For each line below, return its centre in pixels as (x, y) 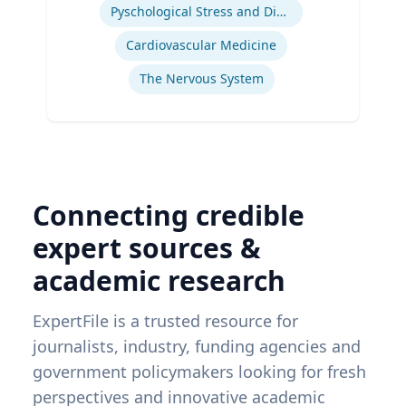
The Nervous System (201, 79)
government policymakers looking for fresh (199, 372)
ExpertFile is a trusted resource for (165, 321)
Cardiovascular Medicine (201, 45)
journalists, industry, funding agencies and (197, 347)
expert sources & (147, 248)
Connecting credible (169, 216)
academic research (159, 281)
